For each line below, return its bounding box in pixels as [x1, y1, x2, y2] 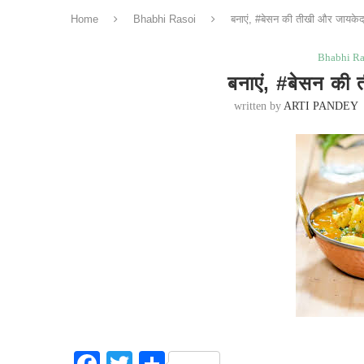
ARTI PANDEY [284, 100, 358, 112]
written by [234, 100, 284, 112]
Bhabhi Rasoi [133, 13, 196, 25]
